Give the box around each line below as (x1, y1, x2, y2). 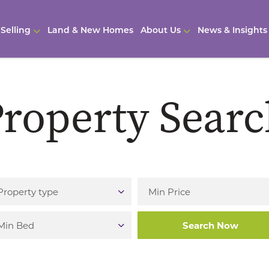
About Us (140, 26, 181, 35)
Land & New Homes (47, 26, 133, 35)
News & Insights (197, 26, 267, 35)
